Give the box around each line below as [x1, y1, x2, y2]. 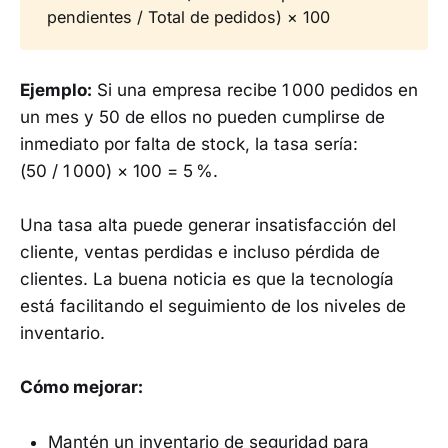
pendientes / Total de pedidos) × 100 [47, 7, 331, 28]
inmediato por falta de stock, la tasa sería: [20, 133, 358, 154]
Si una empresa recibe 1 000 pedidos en [92, 79, 418, 100]
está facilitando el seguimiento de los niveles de [20, 296, 406, 317]
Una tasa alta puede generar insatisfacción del [20, 215, 396, 236]
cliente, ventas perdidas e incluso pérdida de [20, 242, 380, 263]
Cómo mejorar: [20, 377, 143, 398]
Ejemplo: [20, 79, 92, 100]
